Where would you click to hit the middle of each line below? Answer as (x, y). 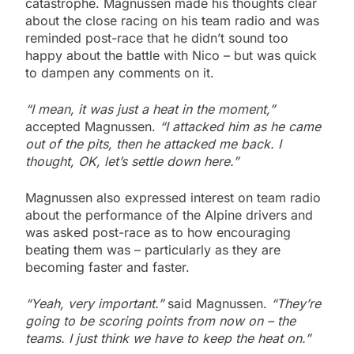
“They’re (294, 304)
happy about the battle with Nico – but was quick (171, 56)
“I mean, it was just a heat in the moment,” (150, 109)
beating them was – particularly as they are (153, 250)
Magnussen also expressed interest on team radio (173, 198)
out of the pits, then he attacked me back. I (153, 144)
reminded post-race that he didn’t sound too (157, 38)
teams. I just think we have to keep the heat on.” (168, 339)
